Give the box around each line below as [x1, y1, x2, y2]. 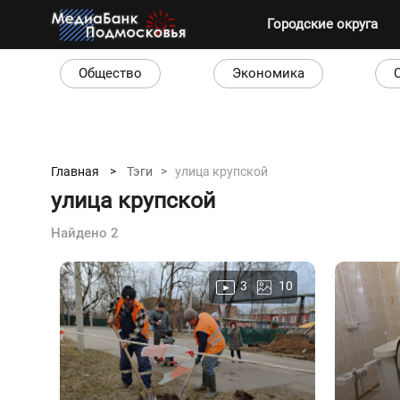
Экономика [231, 65, 304, 81]
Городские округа [267, 16, 379, 32]
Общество [79, 65, 142, 81]
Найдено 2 [51, 225, 119, 241]
